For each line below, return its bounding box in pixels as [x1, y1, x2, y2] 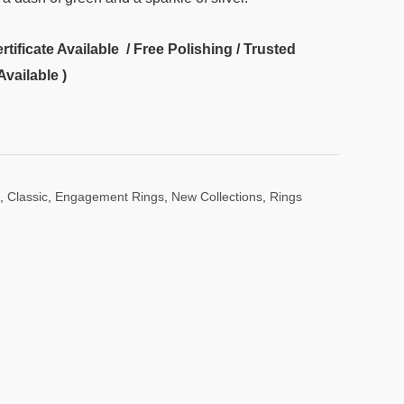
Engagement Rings [55, 189, 164, 205]
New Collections [171, 189, 262, 205]
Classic [7, 189, 48, 205]
